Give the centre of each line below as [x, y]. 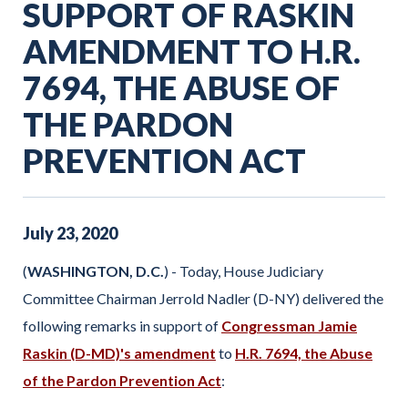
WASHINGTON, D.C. [96, 270]
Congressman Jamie [289, 325]
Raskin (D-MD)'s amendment [119, 352]
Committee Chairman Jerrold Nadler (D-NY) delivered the [203, 298]
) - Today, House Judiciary [244, 270]
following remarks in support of [122, 325]
